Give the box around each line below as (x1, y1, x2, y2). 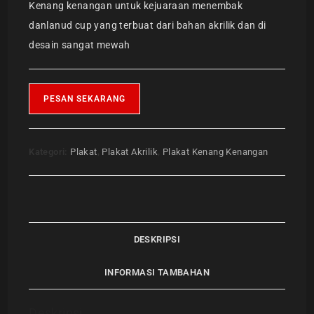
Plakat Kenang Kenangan (162, 146, 268, 158)
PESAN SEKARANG (43, 94, 126, 104)
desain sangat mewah (29, 39, 130, 51)
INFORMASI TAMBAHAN (104, 267, 210, 278)
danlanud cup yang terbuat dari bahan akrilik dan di (29, 20, 266, 32)
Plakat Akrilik (102, 146, 158, 158)
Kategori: (29, 146, 71, 158)
